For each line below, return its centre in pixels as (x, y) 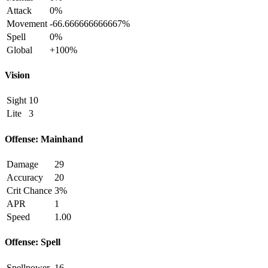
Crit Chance (29, 191)
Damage (22, 164)
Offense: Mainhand (44, 139)
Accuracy (25, 177)
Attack (19, 10)
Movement (27, 23)
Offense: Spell (33, 242)
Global (19, 50)
